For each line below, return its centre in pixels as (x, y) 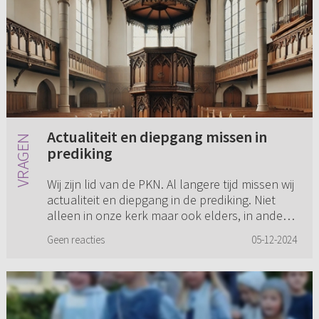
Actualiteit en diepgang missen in (157, 137)
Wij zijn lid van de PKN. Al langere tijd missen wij (170, 184)
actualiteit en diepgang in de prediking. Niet (161, 200)
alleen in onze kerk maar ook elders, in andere (170, 216)
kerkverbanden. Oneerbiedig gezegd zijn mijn (165, 231)
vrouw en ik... (81, 247)
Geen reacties (75, 240)
